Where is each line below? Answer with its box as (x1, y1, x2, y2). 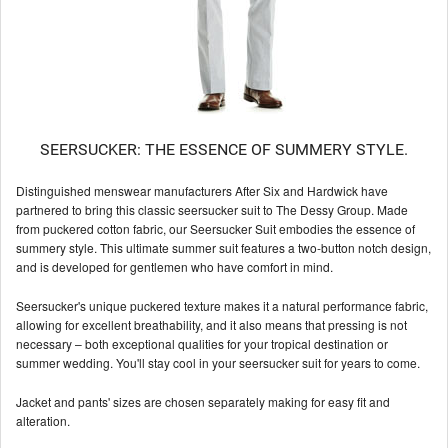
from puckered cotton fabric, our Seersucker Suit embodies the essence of (16, 219, 415, 237)
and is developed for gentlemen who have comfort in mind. (16, 257, 333, 275)
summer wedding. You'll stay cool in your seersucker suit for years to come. (16, 353, 420, 371)
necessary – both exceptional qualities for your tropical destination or (16, 334, 388, 352)
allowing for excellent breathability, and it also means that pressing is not (16, 315, 407, 333)
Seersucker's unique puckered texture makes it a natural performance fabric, (16, 296, 428, 314)
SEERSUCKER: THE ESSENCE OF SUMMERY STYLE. (40, 139, 408, 159)
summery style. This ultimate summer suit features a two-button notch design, (16, 238, 431, 256)
